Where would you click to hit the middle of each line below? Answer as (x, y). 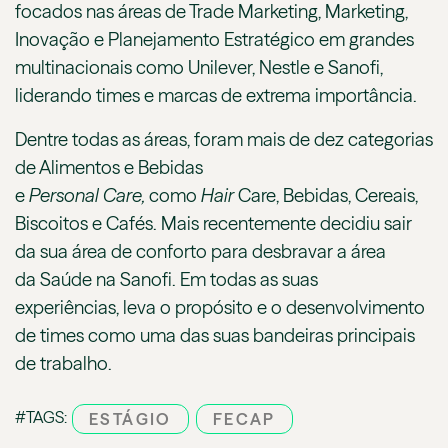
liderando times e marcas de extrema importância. (218, 96)
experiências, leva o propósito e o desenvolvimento (220, 308)
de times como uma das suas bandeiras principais (215, 336)
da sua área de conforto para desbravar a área (200, 252)
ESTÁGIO (130, 419)
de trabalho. (65, 364)
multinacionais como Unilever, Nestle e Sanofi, (199, 68)
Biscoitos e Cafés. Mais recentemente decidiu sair (213, 224)
